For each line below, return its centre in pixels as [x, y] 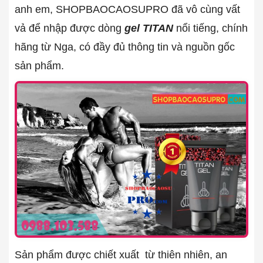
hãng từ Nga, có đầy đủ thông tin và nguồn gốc [125, 47]
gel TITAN [149, 28]
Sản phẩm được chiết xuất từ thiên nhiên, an [121, 254]
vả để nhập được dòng [70, 28]
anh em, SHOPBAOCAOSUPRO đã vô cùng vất [127, 9]
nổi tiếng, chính [210, 28]
